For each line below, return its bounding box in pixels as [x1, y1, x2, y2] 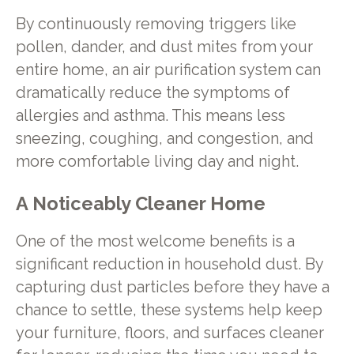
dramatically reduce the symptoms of [15, 83, 290, 102]
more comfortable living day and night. [15, 152, 299, 171]
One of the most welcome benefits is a [15, 232, 295, 251]
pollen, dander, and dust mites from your [15, 37, 313, 56]
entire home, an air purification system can [15, 60, 321, 79]
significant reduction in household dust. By [15, 255, 323, 274]
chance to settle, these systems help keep [15, 301, 322, 320]
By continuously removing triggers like [15, 14, 296, 33]
